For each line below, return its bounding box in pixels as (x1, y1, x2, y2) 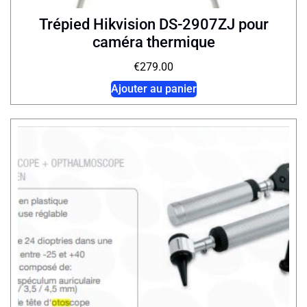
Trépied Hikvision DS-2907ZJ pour (38, 16, 269, 34)
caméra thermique (92, 34, 215, 51)
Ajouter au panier (110, 82, 197, 96)
